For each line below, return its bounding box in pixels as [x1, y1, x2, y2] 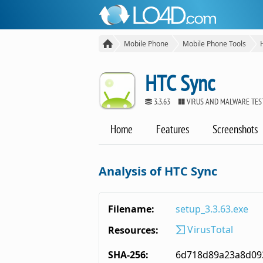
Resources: [108, 224, 159, 237]
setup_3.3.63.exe [176, 203, 248, 216]
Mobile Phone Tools [183, 39, 246, 49]
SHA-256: [108, 248, 149, 262]
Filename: [108, 203, 154, 216]
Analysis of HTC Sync [99, 163, 217, 180]
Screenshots [213, 122, 258, 137]
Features [156, 122, 189, 137]
